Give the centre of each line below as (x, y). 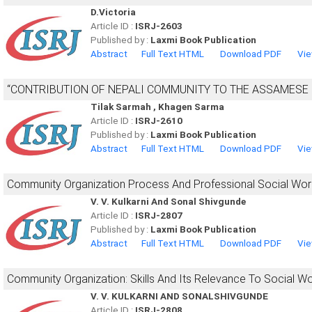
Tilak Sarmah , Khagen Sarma (157, 107)
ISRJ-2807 (159, 216)
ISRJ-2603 (159, 26)
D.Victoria (113, 12)
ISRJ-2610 (159, 121)
